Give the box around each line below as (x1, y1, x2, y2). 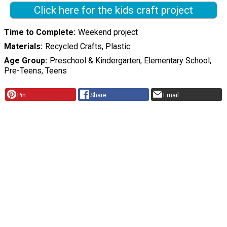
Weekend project (78, 27, 138, 37)
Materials (4, 41, 41, 51)
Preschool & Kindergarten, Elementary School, (49, 55, 211, 65)
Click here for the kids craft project (33, 4, 193, 16)
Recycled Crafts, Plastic (45, 41, 130, 51)
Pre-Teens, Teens (4, 65, 67, 75)
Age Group (4, 55, 45, 65)
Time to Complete (4, 27, 73, 37)
